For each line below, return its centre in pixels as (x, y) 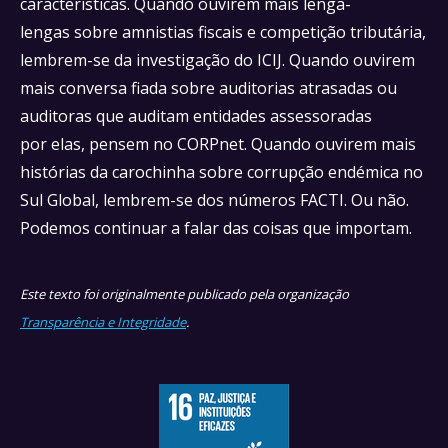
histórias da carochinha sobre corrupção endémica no (221, 172)
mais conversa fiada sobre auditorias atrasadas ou (208, 88)
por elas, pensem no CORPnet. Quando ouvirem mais (218, 144)
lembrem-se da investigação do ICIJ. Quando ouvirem (217, 60)
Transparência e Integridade (103, 322)
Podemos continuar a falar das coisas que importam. (218, 228)
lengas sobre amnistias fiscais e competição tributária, (223, 32)
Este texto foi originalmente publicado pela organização (184, 294)
